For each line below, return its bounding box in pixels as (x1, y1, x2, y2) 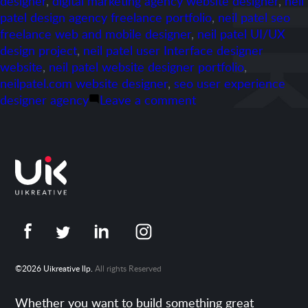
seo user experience (174, 75, 285, 91)
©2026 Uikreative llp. (15, 263, 93, 275)
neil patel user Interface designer (83, 42, 263, 58)
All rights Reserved (93, 263, 162, 275)
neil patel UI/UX (197, 25, 285, 42)
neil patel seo (218, 9, 290, 25)
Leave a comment (100, 91, 196, 108)
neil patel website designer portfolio (49, 58, 244, 75)
